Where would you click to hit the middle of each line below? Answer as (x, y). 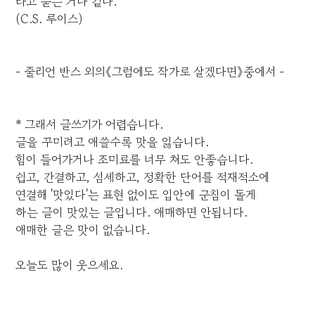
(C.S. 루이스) (50, 19)
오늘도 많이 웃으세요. (70, 265)
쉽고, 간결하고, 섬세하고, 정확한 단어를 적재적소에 (146, 177)
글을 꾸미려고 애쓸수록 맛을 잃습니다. (112, 142)
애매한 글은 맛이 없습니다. (83, 230)
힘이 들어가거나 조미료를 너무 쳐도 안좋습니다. (135, 160)
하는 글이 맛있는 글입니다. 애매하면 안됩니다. (132, 212)
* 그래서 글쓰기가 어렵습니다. (90, 124)
